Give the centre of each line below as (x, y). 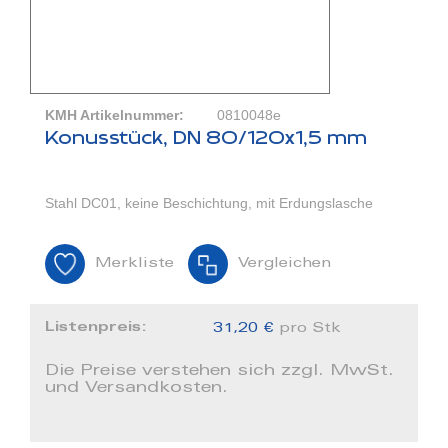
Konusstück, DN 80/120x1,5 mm (206, 138)
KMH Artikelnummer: (114, 115)
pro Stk (311, 329)
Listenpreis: (98, 327)
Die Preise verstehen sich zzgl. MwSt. (219, 371)
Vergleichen (284, 264)
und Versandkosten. (136, 388)
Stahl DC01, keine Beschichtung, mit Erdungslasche (209, 203)
